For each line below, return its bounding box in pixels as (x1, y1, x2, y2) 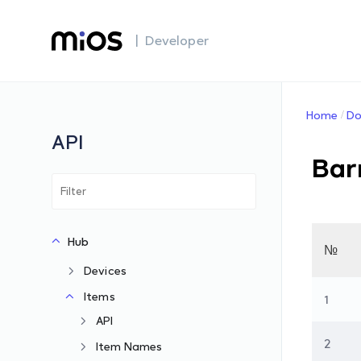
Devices (84, 263, 127, 277)
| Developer (135, 32, 209, 48)
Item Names (96, 339, 163, 353)
